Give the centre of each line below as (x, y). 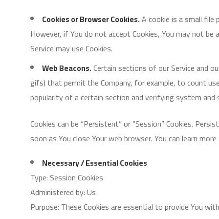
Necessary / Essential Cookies (95, 163)
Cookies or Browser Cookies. (91, 19)
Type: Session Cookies (67, 177)
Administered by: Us (63, 192)
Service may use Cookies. (71, 48)
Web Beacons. (67, 68)
